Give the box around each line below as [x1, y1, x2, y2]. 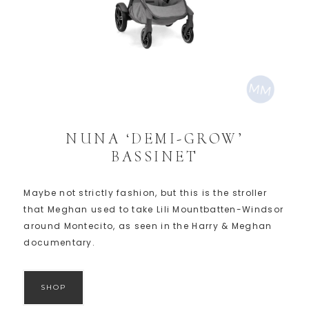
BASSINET [111, 147, 198, 166]
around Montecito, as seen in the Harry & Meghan [23, 219, 272, 232]
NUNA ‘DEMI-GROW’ [66, 129, 243, 148]
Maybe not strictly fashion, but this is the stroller [23, 186, 268, 199]
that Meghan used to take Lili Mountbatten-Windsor [23, 203, 284, 215]
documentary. [23, 236, 96, 248]
